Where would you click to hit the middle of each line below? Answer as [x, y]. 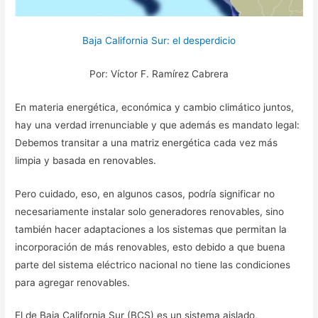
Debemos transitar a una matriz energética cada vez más [147, 142]
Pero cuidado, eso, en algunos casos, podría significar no [145, 193]
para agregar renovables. [73, 282]
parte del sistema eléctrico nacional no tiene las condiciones [153, 264]
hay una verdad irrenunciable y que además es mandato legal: [158, 125]
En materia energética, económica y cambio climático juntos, [155, 107]
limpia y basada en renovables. [86, 160]
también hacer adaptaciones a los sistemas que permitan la [151, 229]
